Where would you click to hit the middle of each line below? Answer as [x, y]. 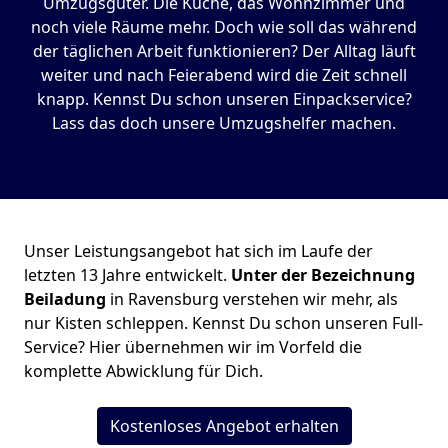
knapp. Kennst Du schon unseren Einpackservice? [224, 99]
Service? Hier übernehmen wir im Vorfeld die [193, 347]
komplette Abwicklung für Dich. [143, 371]
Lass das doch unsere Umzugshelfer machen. [224, 123]
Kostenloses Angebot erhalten [224, 426]
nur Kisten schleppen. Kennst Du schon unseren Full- [223, 323]
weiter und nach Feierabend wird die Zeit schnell [224, 75]
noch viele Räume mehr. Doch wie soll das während [224, 27]
